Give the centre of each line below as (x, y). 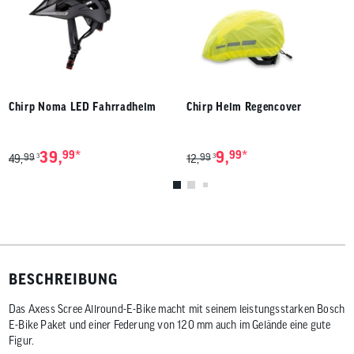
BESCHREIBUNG (63, 279)
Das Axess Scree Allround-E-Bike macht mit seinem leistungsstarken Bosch (177, 309)
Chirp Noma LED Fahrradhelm (83, 106)
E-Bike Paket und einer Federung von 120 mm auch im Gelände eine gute (170, 324)
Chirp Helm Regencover (244, 106)
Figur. (22, 340)
